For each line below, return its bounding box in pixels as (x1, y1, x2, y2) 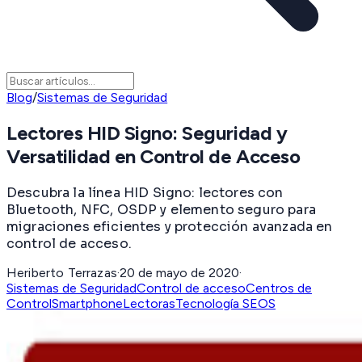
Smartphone (52, 295, 123, 311)
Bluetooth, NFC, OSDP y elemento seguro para (6, 200, 316, 218)
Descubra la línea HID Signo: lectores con (6, 183, 284, 201)
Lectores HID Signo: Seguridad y (6, 121, 288, 145)
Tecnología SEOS (175, 295, 276, 311)
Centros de (246, 280, 312, 296)
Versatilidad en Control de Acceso (6, 145, 301, 169)
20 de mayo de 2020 (120, 264, 240, 280)
